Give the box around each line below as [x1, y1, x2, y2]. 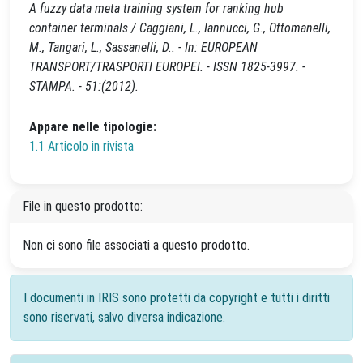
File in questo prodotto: [23, 199, 143, 214]
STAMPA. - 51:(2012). [29, 79, 139, 94]
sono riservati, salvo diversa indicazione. [23, 310, 225, 325]
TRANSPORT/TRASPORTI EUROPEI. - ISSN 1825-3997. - [29, 59, 305, 75]
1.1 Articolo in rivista [29, 139, 134, 154]
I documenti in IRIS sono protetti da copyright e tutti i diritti [23, 290, 330, 305]
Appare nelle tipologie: [29, 119, 156, 135]
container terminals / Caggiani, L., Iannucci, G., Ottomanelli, [29, 20, 331, 36]
